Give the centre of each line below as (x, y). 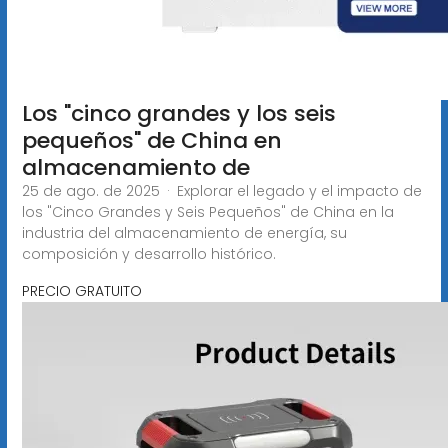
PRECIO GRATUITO (81, 290)
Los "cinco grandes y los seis (178, 113)
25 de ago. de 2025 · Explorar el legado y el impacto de (221, 190)
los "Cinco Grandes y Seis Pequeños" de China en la (207, 211)
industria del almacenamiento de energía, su (184, 232)
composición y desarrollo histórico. (148, 253)
